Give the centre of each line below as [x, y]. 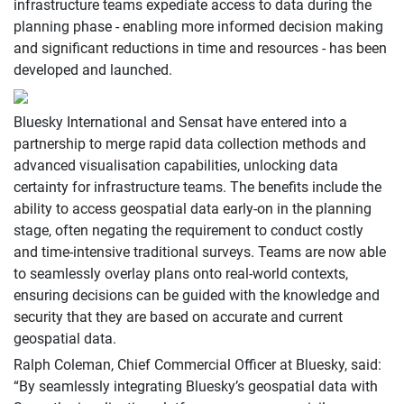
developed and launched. [93, 69]
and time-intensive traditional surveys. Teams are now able [200, 252]
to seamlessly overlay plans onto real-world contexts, [181, 273]
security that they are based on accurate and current [178, 317]
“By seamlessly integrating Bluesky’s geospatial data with [196, 386]
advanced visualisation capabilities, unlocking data [176, 165]
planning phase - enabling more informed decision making [198, 26]
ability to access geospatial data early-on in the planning [193, 208]
